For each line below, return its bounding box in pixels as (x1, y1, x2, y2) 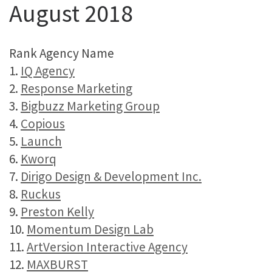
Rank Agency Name (9, 45, 114, 61)
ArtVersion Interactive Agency (27, 239, 188, 255)
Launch (21, 133, 62, 149)
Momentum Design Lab (27, 221, 154, 237)
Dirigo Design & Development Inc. (21, 168, 202, 185)
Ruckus (21, 186, 61, 202)
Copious (21, 115, 65, 132)
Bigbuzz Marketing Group (21, 98, 160, 114)
